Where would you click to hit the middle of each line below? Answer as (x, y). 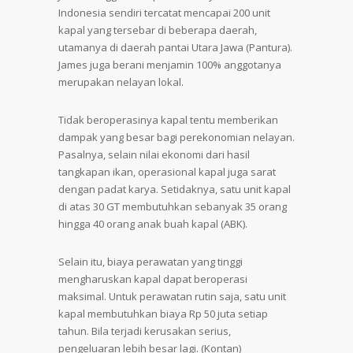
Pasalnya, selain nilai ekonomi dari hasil (154, 154)
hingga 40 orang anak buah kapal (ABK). (153, 224)
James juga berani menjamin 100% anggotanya (170, 65)
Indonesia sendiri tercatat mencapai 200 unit (164, 13)
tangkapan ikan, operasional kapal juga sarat (167, 172)
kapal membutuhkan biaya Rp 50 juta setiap (163, 314)
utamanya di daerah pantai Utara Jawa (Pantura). (175, 47)
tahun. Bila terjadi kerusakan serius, (145, 331)
